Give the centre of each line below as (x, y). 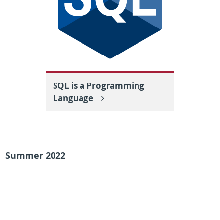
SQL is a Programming (99, 85)
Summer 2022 (35, 156)
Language (74, 98)
